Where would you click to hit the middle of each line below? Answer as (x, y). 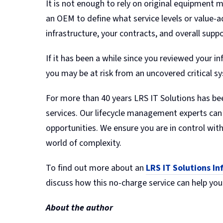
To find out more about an (96, 168)
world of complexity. (84, 143)
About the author (79, 208)
